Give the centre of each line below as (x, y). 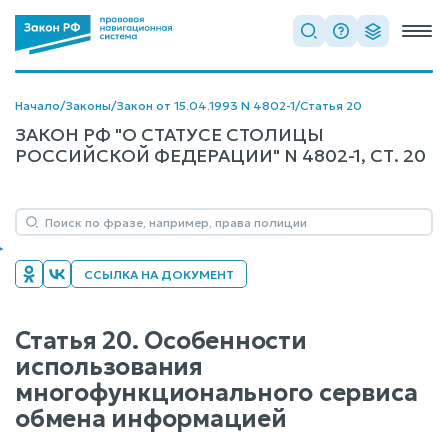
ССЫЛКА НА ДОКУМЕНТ (159, 274)
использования (109, 367)
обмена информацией (151, 419)
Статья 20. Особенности (161, 341)
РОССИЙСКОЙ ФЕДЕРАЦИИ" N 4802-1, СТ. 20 (220, 155)
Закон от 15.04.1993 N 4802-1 (205, 105)
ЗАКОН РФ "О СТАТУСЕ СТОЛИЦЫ (169, 134)
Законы (88, 105)
